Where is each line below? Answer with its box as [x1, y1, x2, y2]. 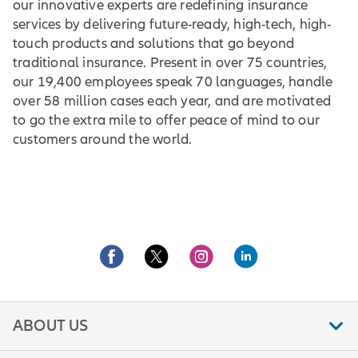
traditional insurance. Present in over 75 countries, [13, 54, 328, 71]
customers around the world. [13, 130, 197, 148]
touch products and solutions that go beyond [13, 34, 295, 52]
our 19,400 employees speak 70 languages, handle [13, 73, 333, 90]
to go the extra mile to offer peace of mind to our [13, 111, 320, 129]
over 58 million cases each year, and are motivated [13, 92, 332, 109]
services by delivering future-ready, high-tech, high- [13, 15, 332, 33]
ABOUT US [13, 316, 89, 336]
